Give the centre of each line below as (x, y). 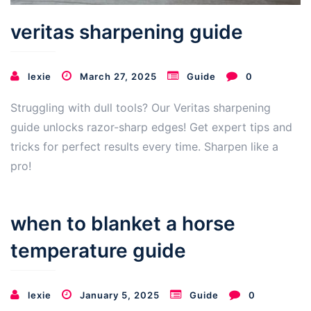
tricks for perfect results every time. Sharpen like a (144, 147)
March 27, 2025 (118, 77)
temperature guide (98, 251)
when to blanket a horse (123, 224)
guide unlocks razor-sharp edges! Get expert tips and (151, 127)
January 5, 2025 (120, 295)
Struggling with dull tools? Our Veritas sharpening (141, 108)
